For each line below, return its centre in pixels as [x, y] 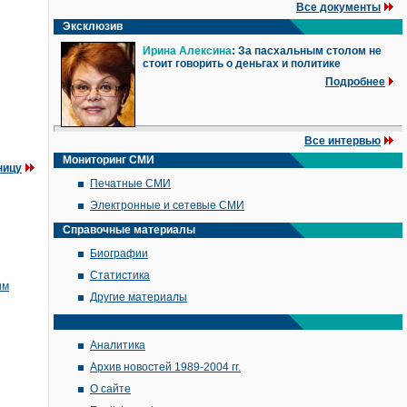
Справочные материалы [129, 230]
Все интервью [342, 141]
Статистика [120, 275]
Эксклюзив [93, 26]
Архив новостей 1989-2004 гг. [165, 367]
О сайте [110, 389]
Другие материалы [139, 297]
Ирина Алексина [187, 51]
